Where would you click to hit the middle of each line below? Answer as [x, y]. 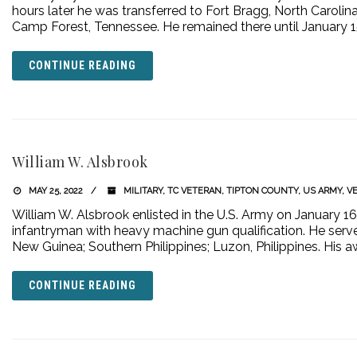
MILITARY [143, 191]
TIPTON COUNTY [262, 191]
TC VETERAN [194, 191]
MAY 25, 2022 [54, 191]
